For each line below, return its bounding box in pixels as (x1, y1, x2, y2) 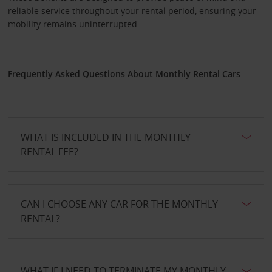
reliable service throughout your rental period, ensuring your (7, 4, 256, 16)
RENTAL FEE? (20, 144, 78, 158)
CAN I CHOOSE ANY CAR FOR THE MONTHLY (20, 197, 218, 211)
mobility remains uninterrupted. (7, 18, 140, 30)
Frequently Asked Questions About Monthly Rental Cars (7, 67, 240, 80)
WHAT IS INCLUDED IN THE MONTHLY (20, 130, 191, 144)
